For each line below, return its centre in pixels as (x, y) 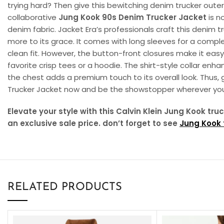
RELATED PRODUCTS (65, 187)
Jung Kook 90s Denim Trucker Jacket (132, 17)
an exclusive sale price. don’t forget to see (93, 123)
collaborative (33, 17)
